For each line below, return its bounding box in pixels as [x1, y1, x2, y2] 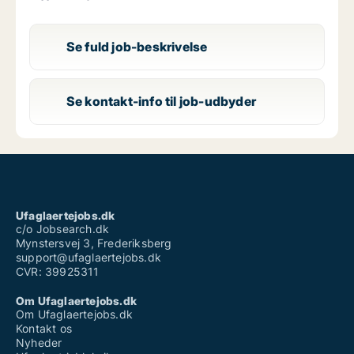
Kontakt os [16, 321, 72, 335]
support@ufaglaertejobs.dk [16, 250, 161, 264]
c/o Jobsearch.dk [16, 221, 110, 235]
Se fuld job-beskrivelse [66, 39, 208, 55]
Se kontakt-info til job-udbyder [66, 93, 256, 110]
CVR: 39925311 [16, 264, 100, 278]
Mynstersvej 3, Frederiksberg [16, 235, 172, 250]
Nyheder [16, 335, 62, 349]
